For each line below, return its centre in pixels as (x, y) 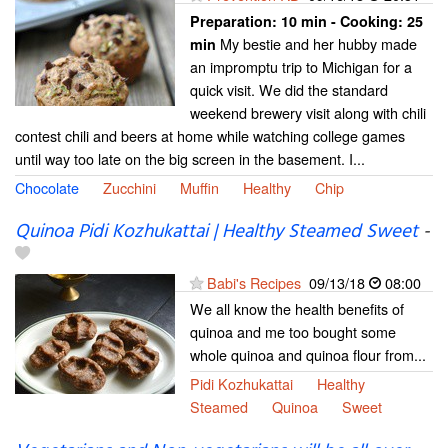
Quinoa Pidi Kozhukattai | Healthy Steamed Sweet (216, 232)
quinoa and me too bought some (293, 332)
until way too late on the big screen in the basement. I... (190, 159)
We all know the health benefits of (297, 309)
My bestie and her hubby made (316, 44)
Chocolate (47, 188)
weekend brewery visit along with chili (308, 113)
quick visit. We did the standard (289, 90)
